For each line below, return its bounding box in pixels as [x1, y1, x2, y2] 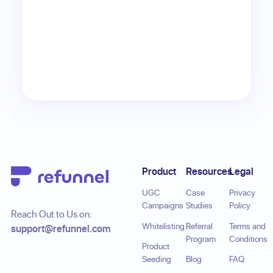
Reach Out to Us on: [10, 207, 92, 221]
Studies [185, 199, 213, 212]
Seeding [141, 252, 171, 265]
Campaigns [141, 199, 183, 212]
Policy [229, 199, 251, 212]
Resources [185, 164, 232, 178]
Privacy [229, 186, 256, 199]
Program [185, 232, 216, 245]
